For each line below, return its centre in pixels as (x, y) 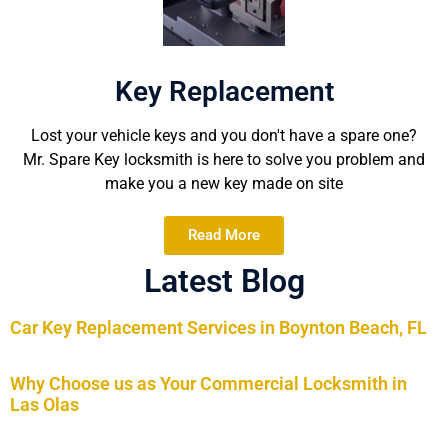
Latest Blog (224, 280)
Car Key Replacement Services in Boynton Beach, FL (218, 327)
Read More (224, 234)
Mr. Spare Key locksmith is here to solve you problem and (224, 159)
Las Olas (44, 404)
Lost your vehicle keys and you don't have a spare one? (224, 135)
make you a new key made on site (224, 183)
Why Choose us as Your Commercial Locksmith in (208, 383)
